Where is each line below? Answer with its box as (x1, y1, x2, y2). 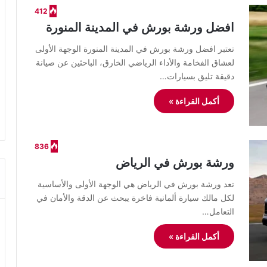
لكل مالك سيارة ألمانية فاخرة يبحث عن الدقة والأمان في (36, 193, 234, 203)
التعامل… (202, 206, 234, 217)
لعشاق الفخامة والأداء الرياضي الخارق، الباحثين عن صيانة (36, 57, 234, 67)
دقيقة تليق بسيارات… (160, 71, 234, 81)
